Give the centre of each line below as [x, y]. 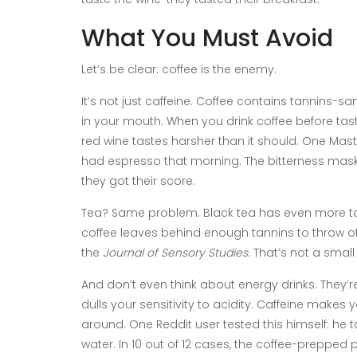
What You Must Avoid [207, 38]
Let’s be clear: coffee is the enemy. [179, 69]
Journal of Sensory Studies [175, 252]
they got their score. [138, 180]
